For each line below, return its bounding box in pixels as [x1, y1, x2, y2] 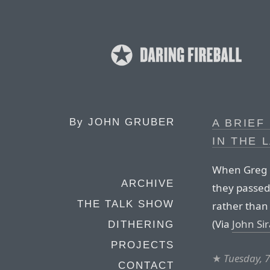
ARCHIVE [121, 178, 174, 189]
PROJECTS [111, 239, 174, 251]
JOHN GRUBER [88, 116, 175, 128]
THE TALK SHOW [77, 198, 174, 210]
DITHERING [108, 219, 174, 230]
